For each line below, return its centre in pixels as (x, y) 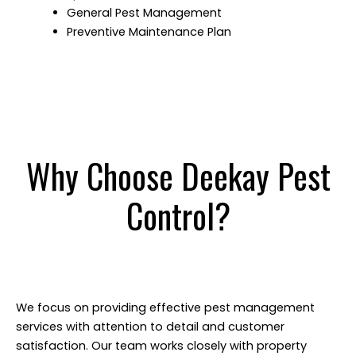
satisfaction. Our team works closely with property (161, 345)
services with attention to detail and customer (150, 326)
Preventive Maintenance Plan (149, 31)
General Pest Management (144, 12)
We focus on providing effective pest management (165, 307)
